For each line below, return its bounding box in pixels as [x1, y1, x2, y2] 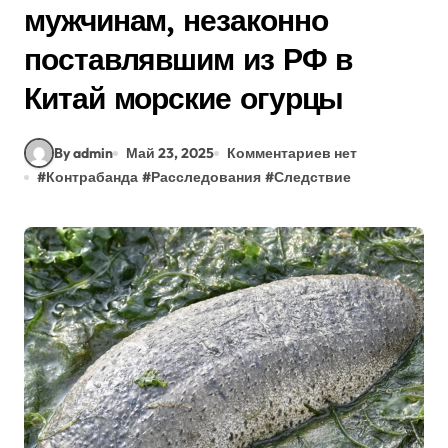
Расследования [151, 168, 261, 186]
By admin [54, 143, 113, 162]
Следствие [274, 168, 351, 186]
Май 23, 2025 [126, 143, 214, 162]
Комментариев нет [227, 143, 357, 162]
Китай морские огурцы [24, 79, 344, 117]
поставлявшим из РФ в [24, 40, 353, 78]
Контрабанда [46, 168, 138, 186]
